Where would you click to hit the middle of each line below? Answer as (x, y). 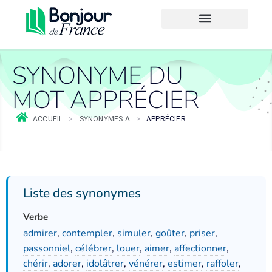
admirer (40, 233)
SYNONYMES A (104, 119)
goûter (170, 233)
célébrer (93, 248)
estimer (185, 263)
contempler (87, 233)
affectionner (200, 248)
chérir (36, 263)
